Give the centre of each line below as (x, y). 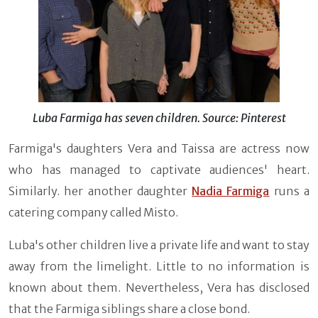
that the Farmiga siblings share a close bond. (129, 308)
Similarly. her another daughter (100, 191)
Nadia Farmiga (231, 191)
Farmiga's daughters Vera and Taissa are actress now (159, 148)
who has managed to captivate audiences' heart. (159, 169)
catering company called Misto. (93, 212)
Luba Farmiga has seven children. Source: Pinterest (159, 117)
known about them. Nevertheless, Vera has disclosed (159, 287)
